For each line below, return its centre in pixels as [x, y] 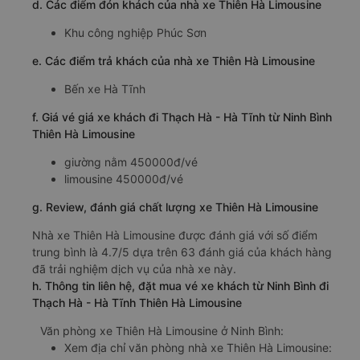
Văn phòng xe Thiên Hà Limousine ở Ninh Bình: [162, 330]
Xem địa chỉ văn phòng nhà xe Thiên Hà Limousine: [198, 347]
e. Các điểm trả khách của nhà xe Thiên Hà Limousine [174, 60]
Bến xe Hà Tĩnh [105, 88]
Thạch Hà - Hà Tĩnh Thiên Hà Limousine [137, 302]
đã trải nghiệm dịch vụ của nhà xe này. [134, 268]
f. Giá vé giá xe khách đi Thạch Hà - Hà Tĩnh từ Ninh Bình [182, 117]
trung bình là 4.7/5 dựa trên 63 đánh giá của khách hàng [182, 252]
